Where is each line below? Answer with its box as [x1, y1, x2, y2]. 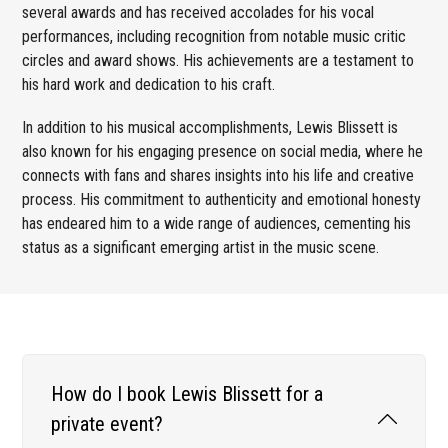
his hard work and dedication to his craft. [22, 74, 276, 94]
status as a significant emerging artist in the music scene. [22, 237, 380, 257]
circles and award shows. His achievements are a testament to [22, 50, 415, 70]
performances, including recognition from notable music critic [22, 26, 407, 46]
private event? [51, 411, 164, 436]
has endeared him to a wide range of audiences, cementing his [22, 213, 412, 233]
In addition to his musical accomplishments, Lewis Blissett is [22, 117, 399, 137]
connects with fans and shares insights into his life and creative [22, 165, 415, 185]
